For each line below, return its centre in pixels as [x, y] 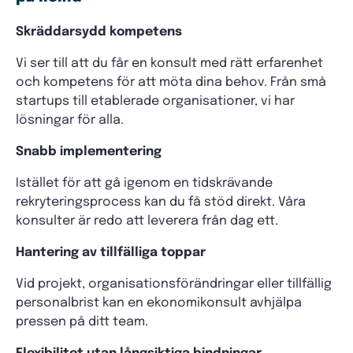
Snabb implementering [89, 152]
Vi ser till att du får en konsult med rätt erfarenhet [169, 63]
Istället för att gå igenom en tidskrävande [144, 183]
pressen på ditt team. [82, 322]
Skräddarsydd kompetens [99, 32]
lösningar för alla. [70, 120]
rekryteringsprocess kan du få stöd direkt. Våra [161, 202]
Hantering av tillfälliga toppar [111, 253]
